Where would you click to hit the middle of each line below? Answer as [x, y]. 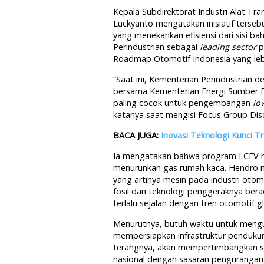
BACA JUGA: [137, 136]
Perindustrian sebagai [156, 47]
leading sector [228, 47]
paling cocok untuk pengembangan [183, 103]
